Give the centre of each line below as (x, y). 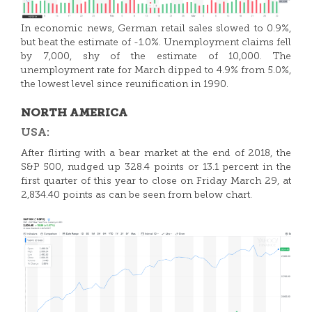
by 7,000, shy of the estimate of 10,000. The (156, 57)
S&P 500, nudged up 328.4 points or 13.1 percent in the (156, 167)
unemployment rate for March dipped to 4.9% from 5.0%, (156, 71)
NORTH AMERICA (74, 114)
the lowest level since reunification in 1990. (125, 85)
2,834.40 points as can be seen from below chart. (136, 195)
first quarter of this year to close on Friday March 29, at (156, 181)
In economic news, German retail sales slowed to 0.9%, (156, 29)
